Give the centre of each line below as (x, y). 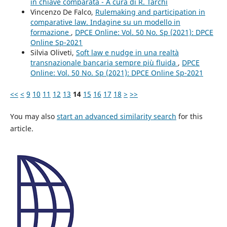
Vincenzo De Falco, (63, 12)
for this (189, 116)
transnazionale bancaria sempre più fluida (104, 62)
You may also (33, 116)
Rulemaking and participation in (150, 12)
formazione (50, 32)
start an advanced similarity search (116, 116)
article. (22, 128)
